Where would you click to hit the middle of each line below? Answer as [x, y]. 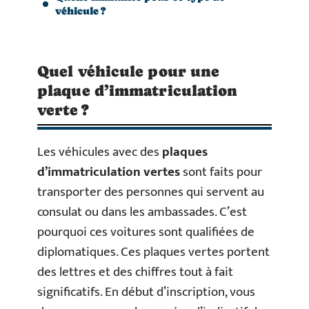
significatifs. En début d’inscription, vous [146, 292]
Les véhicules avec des [100, 152]
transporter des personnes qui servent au [151, 192]
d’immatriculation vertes [110, 172]
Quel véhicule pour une [129, 71]
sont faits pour [222, 172]
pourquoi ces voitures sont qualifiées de [146, 232]
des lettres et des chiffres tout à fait [135, 272]
